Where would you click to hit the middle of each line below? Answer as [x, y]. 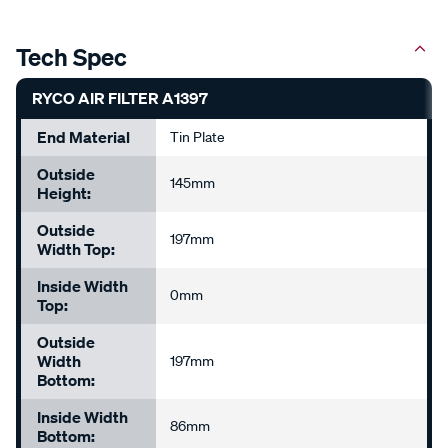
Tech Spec [71, 57]
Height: [64, 193]
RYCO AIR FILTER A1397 [120, 98]
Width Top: [76, 249]
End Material [83, 137]
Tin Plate [198, 137]
